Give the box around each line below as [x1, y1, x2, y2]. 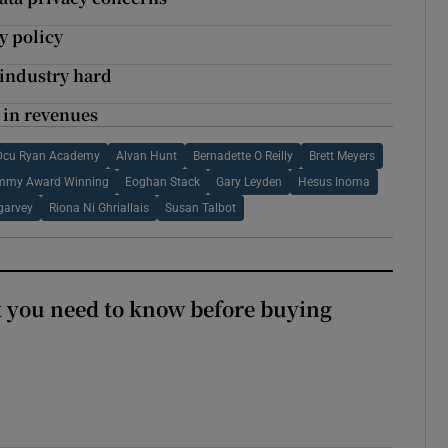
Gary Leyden [215, 176, 282, 189]
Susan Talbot [165, 202, 237, 215]
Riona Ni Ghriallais [49, 202, 150, 215]
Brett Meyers [309, 150, 376, 163]
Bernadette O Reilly [193, 150, 294, 163]
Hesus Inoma [297, 176, 370, 189]
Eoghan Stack [124, 176, 200, 189]
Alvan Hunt [116, 150, 178, 163]
